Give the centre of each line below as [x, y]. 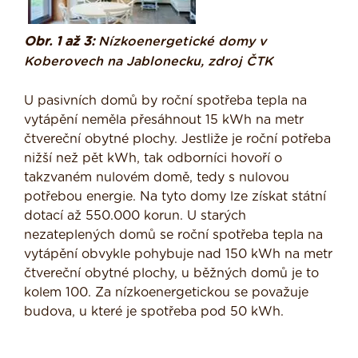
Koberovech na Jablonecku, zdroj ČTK [148, 62]
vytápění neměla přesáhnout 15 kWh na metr [164, 120]
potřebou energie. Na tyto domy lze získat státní [175, 197]
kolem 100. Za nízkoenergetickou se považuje [166, 293]
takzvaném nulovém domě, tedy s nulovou [157, 178]
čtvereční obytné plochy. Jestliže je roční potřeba [177, 139]
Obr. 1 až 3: [61, 42]
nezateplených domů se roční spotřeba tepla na [173, 235]
